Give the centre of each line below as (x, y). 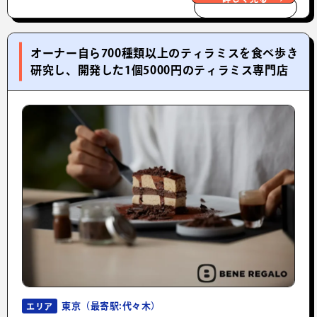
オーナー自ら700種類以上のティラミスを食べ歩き (165, 53)
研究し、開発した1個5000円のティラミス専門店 (160, 70)
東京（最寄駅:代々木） (111, 306)
